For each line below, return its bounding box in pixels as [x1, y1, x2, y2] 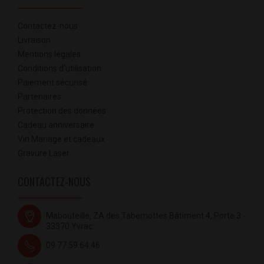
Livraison [18, 35, 51, 45]
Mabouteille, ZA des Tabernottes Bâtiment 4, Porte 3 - [46, 211, 246, 221]
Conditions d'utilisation [18, 64, 101, 74]
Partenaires [18, 92, 61, 102]
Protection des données [18, 106, 106, 116]
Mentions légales [18, 49, 81, 60]
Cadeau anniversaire [18, 120, 94, 130]
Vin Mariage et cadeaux [18, 134, 105, 144]
